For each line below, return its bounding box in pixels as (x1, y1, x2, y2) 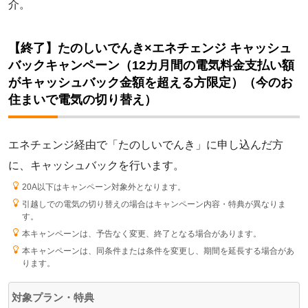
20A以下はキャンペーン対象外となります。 (22, 181, 186, 192)
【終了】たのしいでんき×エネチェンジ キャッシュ (8, 41, 291, 55)
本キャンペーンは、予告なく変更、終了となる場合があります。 (22, 228, 262, 239)
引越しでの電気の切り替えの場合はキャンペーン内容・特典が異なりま (22, 199, 287, 209)
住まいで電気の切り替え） (8, 92, 157, 107)
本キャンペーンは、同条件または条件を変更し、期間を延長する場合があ (22, 245, 295, 256)
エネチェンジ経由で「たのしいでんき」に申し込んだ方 (8, 138, 283, 151)
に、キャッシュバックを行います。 (8, 159, 184, 171)
